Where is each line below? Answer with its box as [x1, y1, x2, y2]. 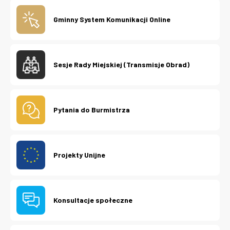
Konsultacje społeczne [53, 196, 132, 205]
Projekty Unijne [53, 150, 105, 160]
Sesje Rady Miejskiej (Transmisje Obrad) [53, 60, 189, 69]
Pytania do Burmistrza [53, 105, 130, 114]
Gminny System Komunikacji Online [53, 15, 170, 24]
